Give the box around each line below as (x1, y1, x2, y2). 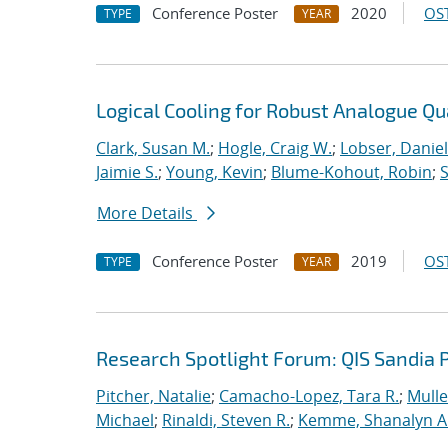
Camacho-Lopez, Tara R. (219, 385, 399, 407)
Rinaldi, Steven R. (162, 409, 290, 431)
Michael (96, 409, 154, 431)
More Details (97, 202, 197, 224)
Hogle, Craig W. (218, 137, 332, 159)
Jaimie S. (96, 161, 158, 183)
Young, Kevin (166, 161, 263, 183)
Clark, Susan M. (96, 137, 210, 159)
